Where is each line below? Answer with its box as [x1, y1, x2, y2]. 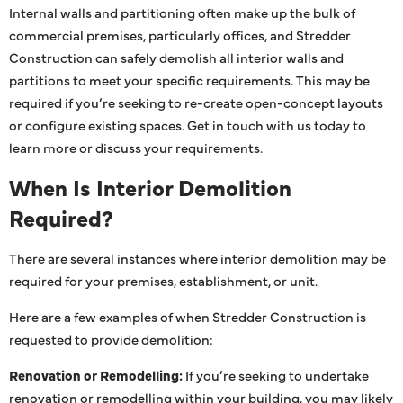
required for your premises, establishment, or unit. [9, 270, 318, 290]
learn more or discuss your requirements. [9, 137, 263, 157]
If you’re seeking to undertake [183, 364, 369, 384]
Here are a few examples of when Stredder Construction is [9, 306, 366, 326]
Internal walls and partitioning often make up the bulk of [9, 2, 355, 22]
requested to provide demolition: [9, 328, 213, 348]
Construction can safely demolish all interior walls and [9, 47, 344, 67]
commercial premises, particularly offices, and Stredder [9, 24, 351, 44]
